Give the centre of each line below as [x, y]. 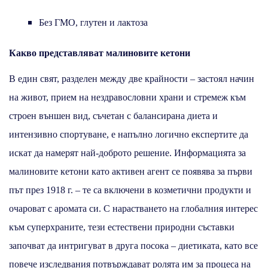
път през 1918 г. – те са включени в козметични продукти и [130, 190]
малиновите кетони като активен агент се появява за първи [131, 171]
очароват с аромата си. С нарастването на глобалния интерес [133, 208]
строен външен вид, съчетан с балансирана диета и [113, 115]
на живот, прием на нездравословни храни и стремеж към [127, 97]
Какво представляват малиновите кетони [100, 53]
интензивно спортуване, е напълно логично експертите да [129, 134]
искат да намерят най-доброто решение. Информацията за [127, 153]
